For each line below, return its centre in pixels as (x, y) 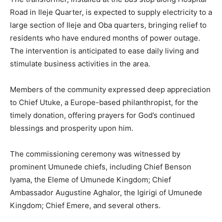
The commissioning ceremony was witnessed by (95, 154)
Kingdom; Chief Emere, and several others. (85, 206)
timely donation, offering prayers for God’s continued (102, 115)
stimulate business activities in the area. (80, 64)
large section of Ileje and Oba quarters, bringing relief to (108, 25)
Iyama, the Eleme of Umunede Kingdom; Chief (90, 180)
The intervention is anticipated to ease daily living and (104, 51)
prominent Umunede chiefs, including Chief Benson (101, 167)
